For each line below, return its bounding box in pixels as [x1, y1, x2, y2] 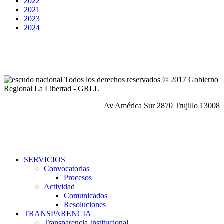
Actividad [44, 182, 75, 191]
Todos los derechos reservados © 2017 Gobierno [62, 75, 218, 84]
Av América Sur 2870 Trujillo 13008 [104, 101, 220, 110]
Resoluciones [64, 200, 106, 209]
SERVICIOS [24, 155, 65, 164]
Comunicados [64, 191, 107, 200]
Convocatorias [44, 164, 89, 173]
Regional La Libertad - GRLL [4, 84, 99, 93]
